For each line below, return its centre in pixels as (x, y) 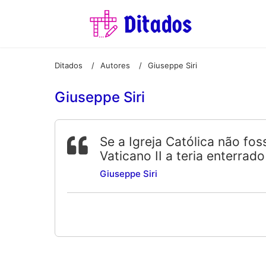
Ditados (69, 65)
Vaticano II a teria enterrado (182, 156)
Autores (115, 65)
